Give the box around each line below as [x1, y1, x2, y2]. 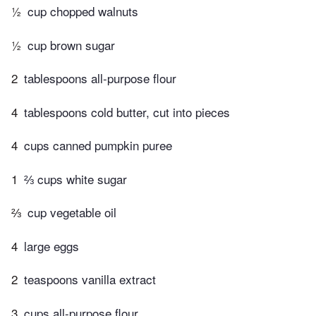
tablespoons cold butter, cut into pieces [24, 102, 230, 121]
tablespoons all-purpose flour [24, 69, 176, 87]
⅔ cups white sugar [24, 169, 127, 188]
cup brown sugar [28, 35, 115, 54]
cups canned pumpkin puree [24, 136, 172, 154]
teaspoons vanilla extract [24, 270, 156, 288]
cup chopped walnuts [28, 2, 138, 20]
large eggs [24, 236, 79, 255]
